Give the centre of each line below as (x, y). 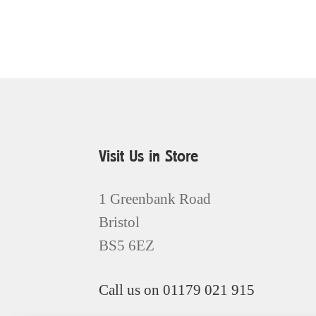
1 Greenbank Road (155, 199)
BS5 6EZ (127, 245)
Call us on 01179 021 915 (177, 289)
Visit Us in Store (149, 157)
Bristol (120, 222)
